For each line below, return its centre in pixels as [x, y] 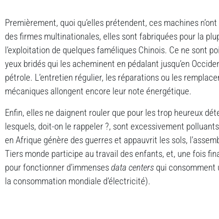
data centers [132, 167]
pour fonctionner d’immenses [58, 167]
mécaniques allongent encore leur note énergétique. [98, 91]
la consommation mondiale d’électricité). [78, 181]
